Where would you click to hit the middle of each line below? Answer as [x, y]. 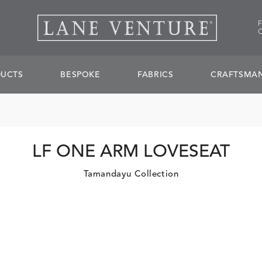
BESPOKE [80, 75]
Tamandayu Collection [131, 175]
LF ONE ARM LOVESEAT [131, 152]
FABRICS [156, 75]
